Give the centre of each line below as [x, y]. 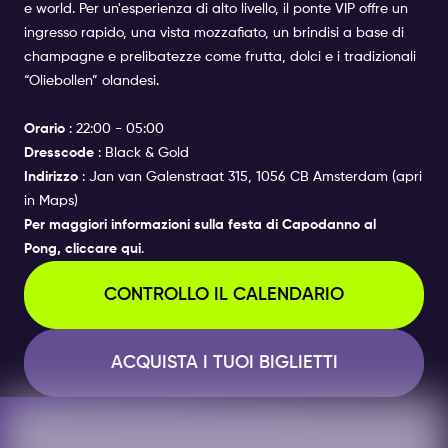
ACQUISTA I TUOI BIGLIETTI [224, 362]
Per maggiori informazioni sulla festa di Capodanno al [200, 224]
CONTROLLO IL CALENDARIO [224, 294]
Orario [44, 128]
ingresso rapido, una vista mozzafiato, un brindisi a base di [214, 32]
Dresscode [59, 152]
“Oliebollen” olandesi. [91, 80]
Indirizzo [51, 176]
